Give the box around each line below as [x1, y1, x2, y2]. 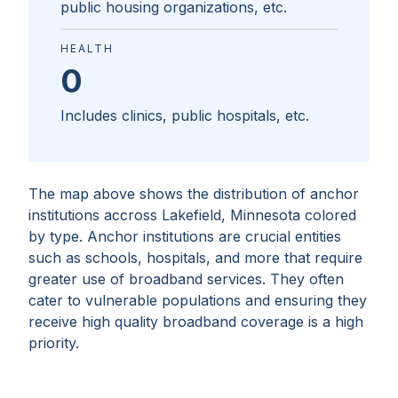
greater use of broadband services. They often [28, 270, 344, 289]
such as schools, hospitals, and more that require [28, 249, 362, 267]
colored [300, 206, 356, 225]
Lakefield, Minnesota [162, 206, 300, 225]
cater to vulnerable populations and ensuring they [28, 291, 367, 310]
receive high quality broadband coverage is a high [28, 313, 363, 331]
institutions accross [28, 206, 157, 225]
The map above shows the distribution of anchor [28, 185, 359, 203]
